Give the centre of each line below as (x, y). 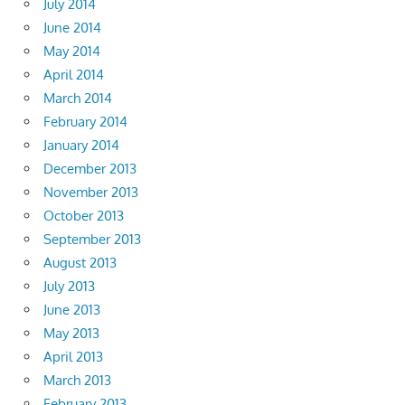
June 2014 (72, 28)
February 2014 (85, 122)
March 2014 (78, 99)
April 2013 (73, 357)
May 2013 (71, 334)
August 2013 (80, 263)
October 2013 (84, 216)
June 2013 (72, 310)
